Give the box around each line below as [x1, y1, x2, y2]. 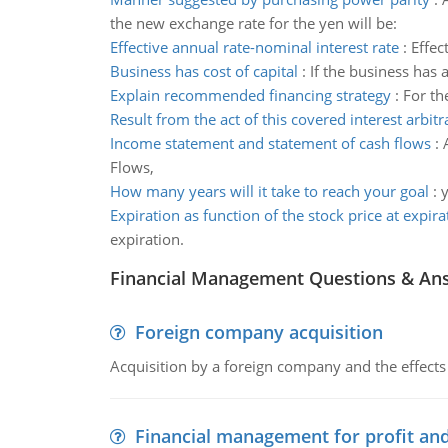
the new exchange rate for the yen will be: [109, 13, 397, 33]
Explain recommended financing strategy [109, 85, 391, 105]
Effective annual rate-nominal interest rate [109, 37, 399, 57]
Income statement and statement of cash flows [109, 133, 431, 153]
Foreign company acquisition [134, 320, 383, 344]
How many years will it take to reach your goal [109, 181, 429, 201]
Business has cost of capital [109, 61, 298, 81]
